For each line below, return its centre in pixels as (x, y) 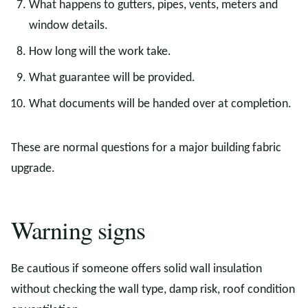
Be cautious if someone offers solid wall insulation (136, 269)
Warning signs (78, 230)
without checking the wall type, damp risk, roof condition (153, 290)
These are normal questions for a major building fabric (146, 148)
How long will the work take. (100, 52)
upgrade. (33, 169)
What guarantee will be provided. (112, 78)
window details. (68, 26)
